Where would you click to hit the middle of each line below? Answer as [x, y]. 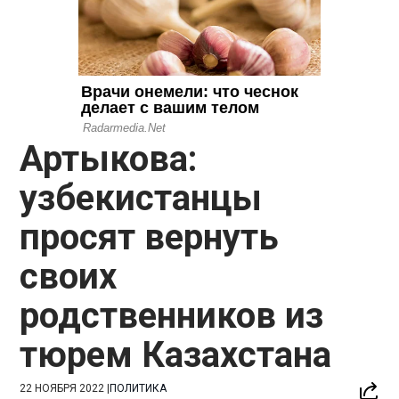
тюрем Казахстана [176, 354]
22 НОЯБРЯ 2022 [62, 388]
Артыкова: [109, 159]
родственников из [172, 315]
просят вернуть [150, 237]
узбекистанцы [141, 198]
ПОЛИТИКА [138, 388]
